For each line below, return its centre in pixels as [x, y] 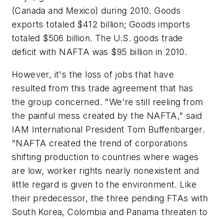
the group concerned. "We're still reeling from [108, 102]
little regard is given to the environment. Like [104, 184]
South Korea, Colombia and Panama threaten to [110, 212]
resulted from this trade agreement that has [103, 88]
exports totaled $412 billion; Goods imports [101, 25]
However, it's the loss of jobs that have [93, 74]
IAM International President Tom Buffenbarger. [108, 129]
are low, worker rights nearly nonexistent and [105, 170]
